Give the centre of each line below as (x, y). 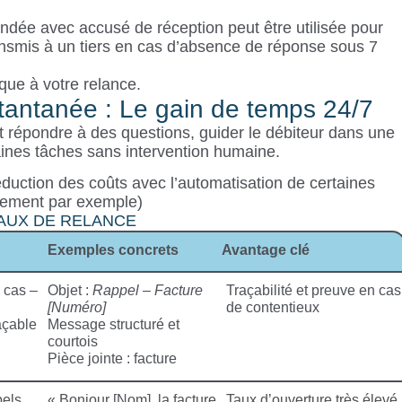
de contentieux (272, 308)
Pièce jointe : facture (112, 359)
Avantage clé (265, 250)
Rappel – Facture (147, 291)
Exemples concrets (113, 250)
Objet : (70, 291)
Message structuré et (113, 325)
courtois (72, 342)
